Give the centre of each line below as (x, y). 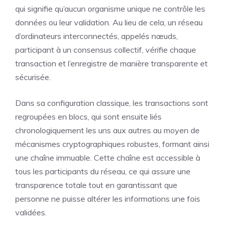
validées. (31, 212)
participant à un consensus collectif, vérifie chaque (106, 50)
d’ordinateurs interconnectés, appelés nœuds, (97, 36)
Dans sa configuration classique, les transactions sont (112, 103)
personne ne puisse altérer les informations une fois (108, 199)
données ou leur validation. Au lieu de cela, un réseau (109, 22)
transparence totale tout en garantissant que (96, 185)
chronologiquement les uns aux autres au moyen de (107, 130)
